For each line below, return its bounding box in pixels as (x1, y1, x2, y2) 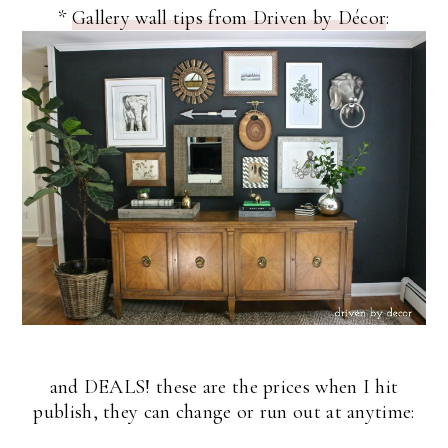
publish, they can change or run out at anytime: (33, 400, 415, 425)
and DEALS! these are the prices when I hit (49, 375, 399, 400)
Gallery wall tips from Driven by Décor (71, 5, 387, 30)
